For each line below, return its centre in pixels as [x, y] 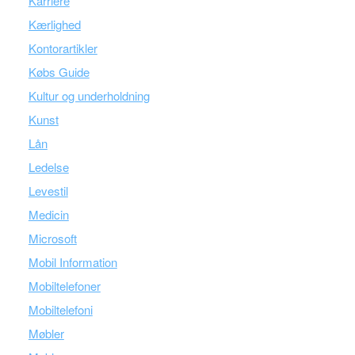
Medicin [48, 214]
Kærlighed [54, 24]
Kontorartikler [63, 48]
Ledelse [48, 167]
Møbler [46, 333]
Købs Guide [59, 72]
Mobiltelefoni [60, 309]
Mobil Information [73, 262]
